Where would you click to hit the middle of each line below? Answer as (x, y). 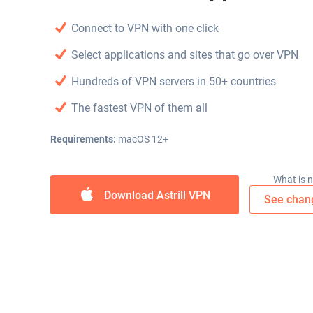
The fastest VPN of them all (139, 108)
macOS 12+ (142, 139)
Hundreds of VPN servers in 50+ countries (174, 81)
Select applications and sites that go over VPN (185, 55)
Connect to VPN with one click (145, 28)
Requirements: (83, 139)
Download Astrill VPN (156, 195)
